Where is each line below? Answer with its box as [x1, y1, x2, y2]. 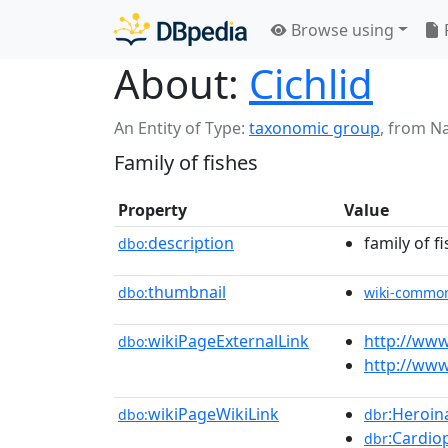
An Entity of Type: [114, 117, 249, 139]
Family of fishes [114, 149, 258, 176]
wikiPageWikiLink [148, 403, 279, 425]
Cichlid [249, 56, 373, 111]
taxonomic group [249, 117, 380, 139]
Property [118, 199, 187, 221]
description [148, 232, 234, 254]
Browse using [287, 18, 394, 41]
